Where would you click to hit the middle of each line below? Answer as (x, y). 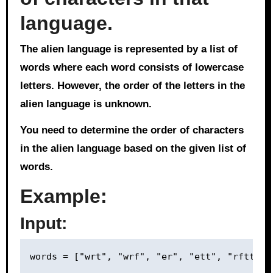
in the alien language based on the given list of (133, 148)
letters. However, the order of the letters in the (132, 85)
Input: (43, 223)
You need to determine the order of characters (132, 130)
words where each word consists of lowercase (132, 67)
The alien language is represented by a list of (129, 49)
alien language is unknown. (86, 104)
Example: (63, 196)
